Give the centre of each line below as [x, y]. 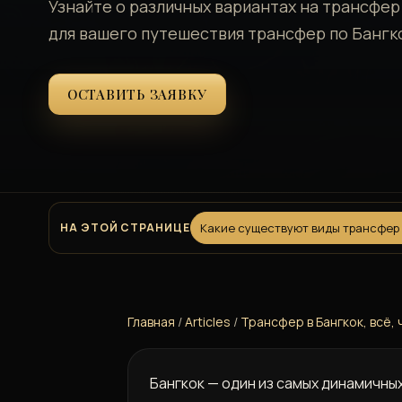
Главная [151, 321]
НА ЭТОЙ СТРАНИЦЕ [125, 227]
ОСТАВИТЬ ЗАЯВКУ [137, 94]
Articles [208, 321]
